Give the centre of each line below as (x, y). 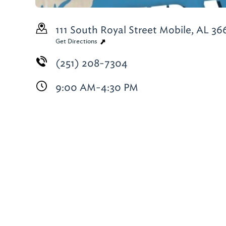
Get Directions (77, 41)
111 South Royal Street (106, 30)
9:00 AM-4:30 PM (97, 87)
